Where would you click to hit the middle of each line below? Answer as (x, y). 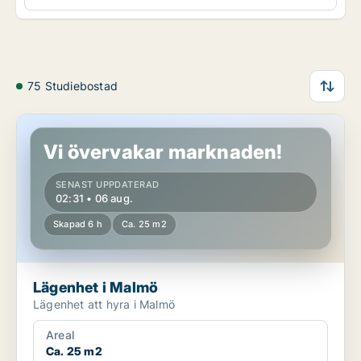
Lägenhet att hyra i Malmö (104, 305)
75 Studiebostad (73, 86)
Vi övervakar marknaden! (163, 152)
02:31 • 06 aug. (94, 199)
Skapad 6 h (78, 224)
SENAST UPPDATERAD (108, 185)
